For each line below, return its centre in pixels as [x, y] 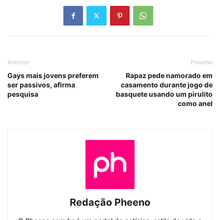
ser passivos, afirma [41, 84]
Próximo [202, 62]
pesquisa [23, 94]
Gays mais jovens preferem [53, 75]
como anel [195, 103]
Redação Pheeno [110, 202]
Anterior [18, 62]
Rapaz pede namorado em [169, 75]
